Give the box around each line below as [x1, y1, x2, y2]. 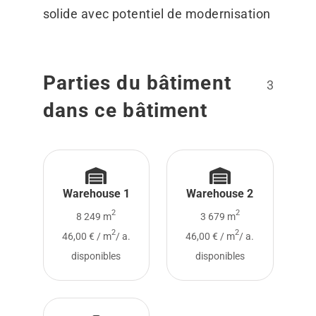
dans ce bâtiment [42, 99, 208, 123]
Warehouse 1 [62, 187, 130, 201]
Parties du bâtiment [42, 71, 231, 95]
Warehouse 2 [186, 187, 254, 201]
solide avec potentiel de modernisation [42, 6, 271, 22]
